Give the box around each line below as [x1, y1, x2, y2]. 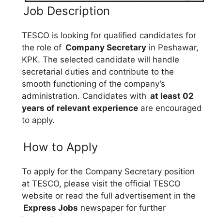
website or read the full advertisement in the [22, 191, 196, 201]
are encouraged [138, 103, 202, 113]
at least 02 [150, 91, 194, 101]
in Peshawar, [146, 42, 199, 52]
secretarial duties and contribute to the [22, 66, 174, 77]
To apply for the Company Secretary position [22, 167, 195, 176]
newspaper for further [78, 203, 166, 213]
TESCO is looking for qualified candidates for [22, 30, 196, 40]
